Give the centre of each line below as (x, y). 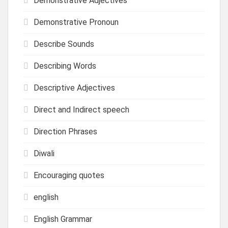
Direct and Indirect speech (81, 109)
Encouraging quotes (69, 175)
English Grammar (63, 219)
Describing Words (65, 66)
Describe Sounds (64, 44)
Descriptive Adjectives (74, 88)
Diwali (44, 153)
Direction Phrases (65, 131)
